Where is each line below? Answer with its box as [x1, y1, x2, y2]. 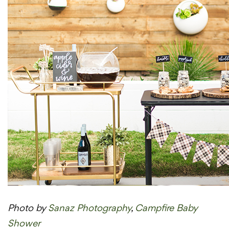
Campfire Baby [135, 203, 197, 214]
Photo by [8, 203, 48, 214]
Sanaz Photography [48, 203, 131, 214]
